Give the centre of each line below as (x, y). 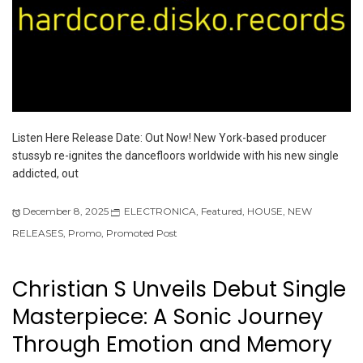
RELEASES (38, 233)
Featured (222, 211)
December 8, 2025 (66, 211)
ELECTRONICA (160, 211)
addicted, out (45, 174)
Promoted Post (142, 233)
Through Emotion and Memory (172, 345)
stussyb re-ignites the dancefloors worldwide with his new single (175, 156)
